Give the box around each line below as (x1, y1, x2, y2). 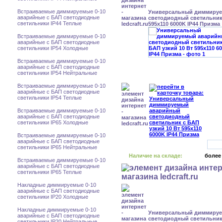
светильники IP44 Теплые (17, 20, 82, 26)
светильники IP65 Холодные (17, 119, 88, 125)
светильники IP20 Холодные (17, 194, 88, 200)
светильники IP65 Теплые (17, 169, 82, 175)
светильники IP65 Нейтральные (17, 144, 97, 150)
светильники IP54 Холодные (17, 45, 88, 51)
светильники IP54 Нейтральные (17, 70, 97, 76)
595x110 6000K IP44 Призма (148, 21, 220, 27)
